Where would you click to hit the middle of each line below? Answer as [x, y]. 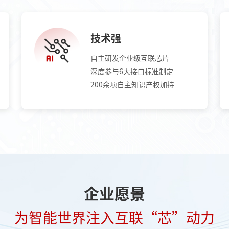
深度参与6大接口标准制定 [132, 72]
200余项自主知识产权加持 [132, 85]
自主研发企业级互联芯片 [130, 59]
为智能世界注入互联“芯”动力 [114, 218]
